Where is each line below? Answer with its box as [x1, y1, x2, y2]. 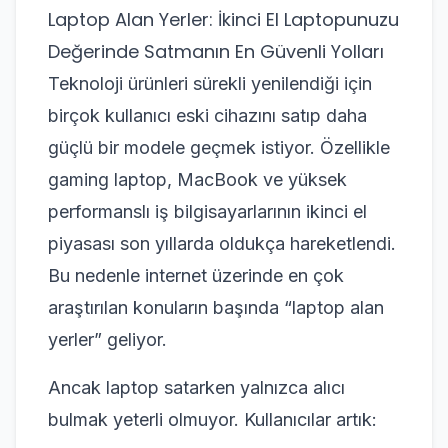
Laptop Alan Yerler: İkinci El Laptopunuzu [48, 7, 399, 32]
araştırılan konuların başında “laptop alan [48, 297, 384, 318]
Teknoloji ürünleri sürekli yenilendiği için [48, 73, 372, 94]
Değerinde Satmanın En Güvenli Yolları [48, 39, 384, 64]
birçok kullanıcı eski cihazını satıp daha [48, 105, 367, 126]
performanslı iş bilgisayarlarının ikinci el [48, 201, 367, 222]
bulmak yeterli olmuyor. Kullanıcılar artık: [48, 409, 377, 430]
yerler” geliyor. [48, 329, 167, 350]
